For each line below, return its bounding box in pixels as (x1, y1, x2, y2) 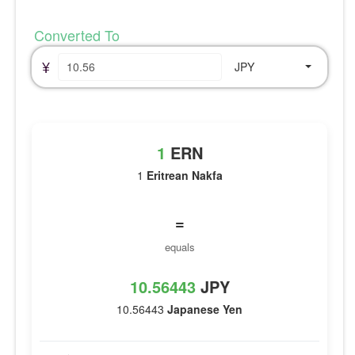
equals (164, 239, 195, 254)
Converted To (30, 24, 120, 45)
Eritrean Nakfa (146, 166, 223, 183)
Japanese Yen (167, 300, 242, 317)
